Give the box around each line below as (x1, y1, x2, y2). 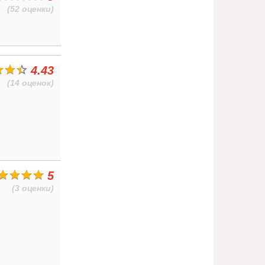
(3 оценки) (12, 183, 54, 193)
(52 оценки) (7, 4, 54, 14)
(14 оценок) (7, 78, 54, 88)
